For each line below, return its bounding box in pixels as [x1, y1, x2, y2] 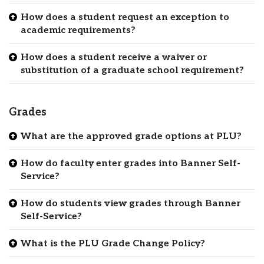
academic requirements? [21, 24, 136, 36]
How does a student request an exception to [21, 11, 229, 23]
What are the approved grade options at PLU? [21, 130, 242, 142]
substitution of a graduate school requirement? [21, 64, 244, 76]
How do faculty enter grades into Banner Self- [21, 157, 240, 169]
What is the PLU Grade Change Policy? [21, 237, 205, 249]
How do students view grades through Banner [21, 197, 240, 209]
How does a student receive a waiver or [21, 51, 207, 63]
